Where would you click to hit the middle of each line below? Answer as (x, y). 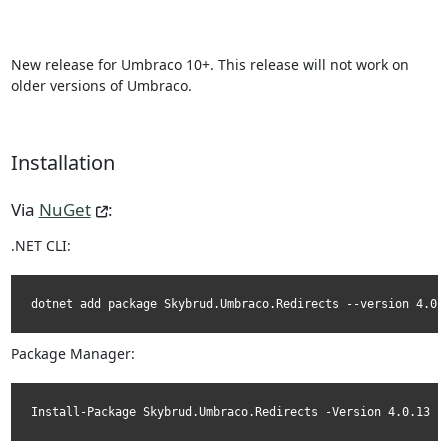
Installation (62, 163)
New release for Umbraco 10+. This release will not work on (209, 65)
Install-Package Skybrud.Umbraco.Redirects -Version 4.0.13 (230, 412)
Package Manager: (72, 354)
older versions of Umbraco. (101, 86)
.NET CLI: (40, 246)
